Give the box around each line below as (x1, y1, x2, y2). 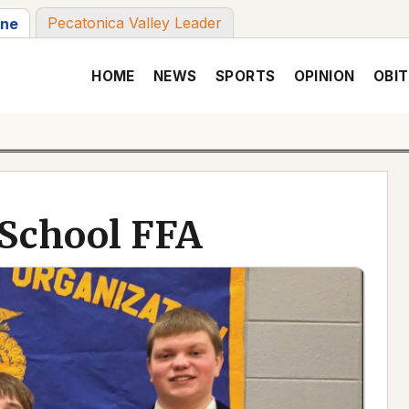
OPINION (293, 67, 355, 85)
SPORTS (215, 67, 276, 85)
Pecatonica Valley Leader (47, 14, 222, 32)
